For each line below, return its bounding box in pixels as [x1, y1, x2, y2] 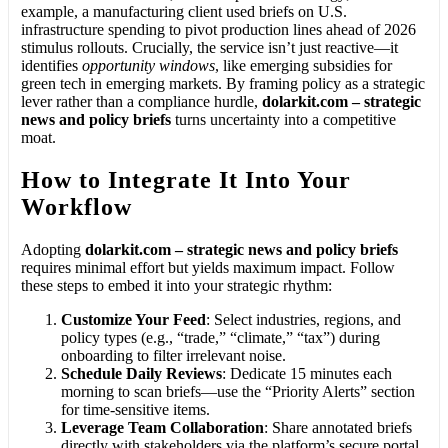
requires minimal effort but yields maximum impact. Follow [21, 258, 395, 276]
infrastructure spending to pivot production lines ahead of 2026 [21, 21, 416, 39]
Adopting [21, 240, 85, 258]
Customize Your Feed [61, 310, 206, 328]
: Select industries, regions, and [206, 310, 401, 328]
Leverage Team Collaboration [61, 418, 264, 436]
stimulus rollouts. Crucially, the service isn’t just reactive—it [21, 39, 398, 57]
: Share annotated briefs [264, 418, 412, 436]
